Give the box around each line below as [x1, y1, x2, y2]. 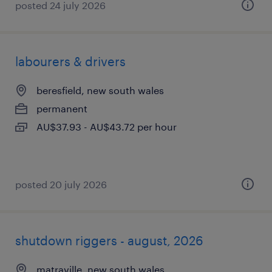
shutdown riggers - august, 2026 [15, 233, 203, 248]
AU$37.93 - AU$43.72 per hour [36, 121, 177, 132]
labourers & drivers [15, 54, 126, 69]
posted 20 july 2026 [15, 178, 107, 190]
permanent [36, 103, 87, 114]
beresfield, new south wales [36, 84, 164, 96]
